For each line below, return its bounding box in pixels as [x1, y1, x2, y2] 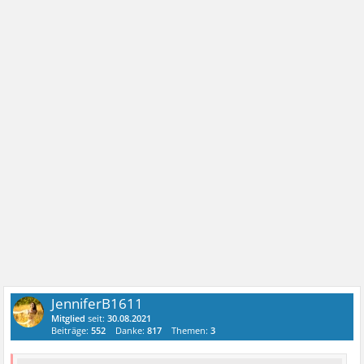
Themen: [171, 323, 211, 336]
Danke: [115, 323, 148, 336]
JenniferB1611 [51, 293, 144, 313]
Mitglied [51, 311, 86, 324]
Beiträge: [51, 323, 92, 336]
